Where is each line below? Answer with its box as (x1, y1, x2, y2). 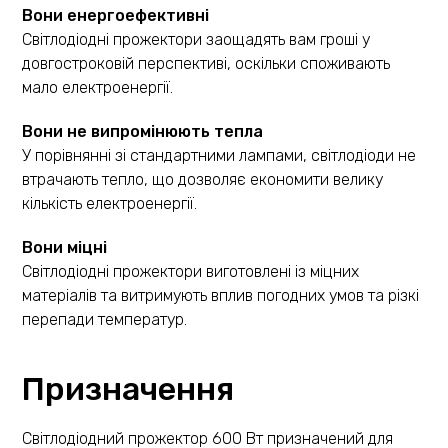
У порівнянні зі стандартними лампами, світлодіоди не (22, 145, 417, 165)
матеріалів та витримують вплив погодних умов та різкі (22, 285, 420, 305)
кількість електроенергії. (22, 193, 198, 213)
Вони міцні (22, 237, 108, 257)
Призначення (22, 369, 235, 408)
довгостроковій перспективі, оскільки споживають (22, 53, 391, 73)
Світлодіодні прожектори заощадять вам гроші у (22, 29, 371, 49)
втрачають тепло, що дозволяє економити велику (22, 169, 384, 189)
